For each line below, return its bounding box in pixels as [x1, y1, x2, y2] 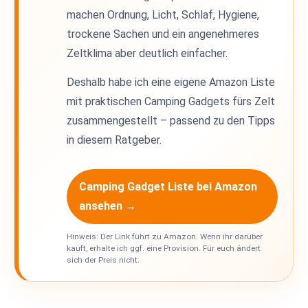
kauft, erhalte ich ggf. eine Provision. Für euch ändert [67, 243, 261, 253]
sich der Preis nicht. [67, 254, 140, 265]
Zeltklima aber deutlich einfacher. [67, 46, 228, 60]
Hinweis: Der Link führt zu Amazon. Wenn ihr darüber [67, 231, 263, 241]
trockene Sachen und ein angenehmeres [67, 27, 260, 41]
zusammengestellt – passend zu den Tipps [67, 113, 276, 127]
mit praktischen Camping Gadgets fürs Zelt [67, 94, 276, 108]
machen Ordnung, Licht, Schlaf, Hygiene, [67, 8, 260, 21]
